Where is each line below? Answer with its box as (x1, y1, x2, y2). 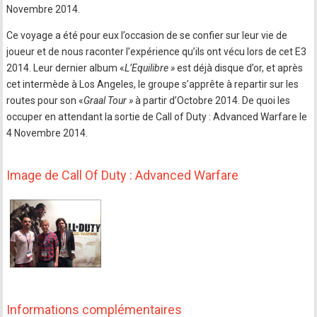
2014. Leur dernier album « (6, 62, 125, 74)
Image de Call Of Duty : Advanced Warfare (6, 168, 239, 183)
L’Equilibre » (125, 62, 175, 74)
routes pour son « (6, 95, 84, 106)
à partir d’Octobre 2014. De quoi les (133, 95, 291, 106)
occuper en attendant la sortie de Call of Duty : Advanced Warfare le (6, 111, 308, 122)
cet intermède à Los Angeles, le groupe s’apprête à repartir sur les (6, 79, 299, 90)
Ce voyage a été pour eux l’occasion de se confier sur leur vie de (6, 30, 288, 41)
